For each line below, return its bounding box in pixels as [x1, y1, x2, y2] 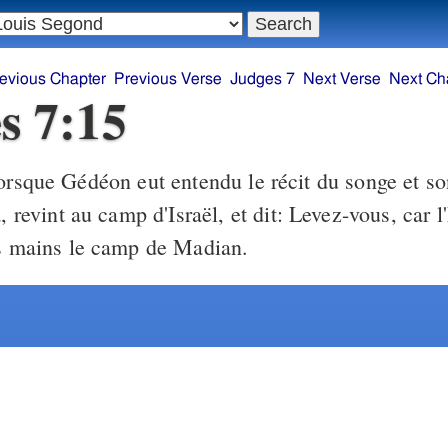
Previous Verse [114, 71, 223, 88]
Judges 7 [230, 71, 296, 88]
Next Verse [303, 71, 382, 88]
